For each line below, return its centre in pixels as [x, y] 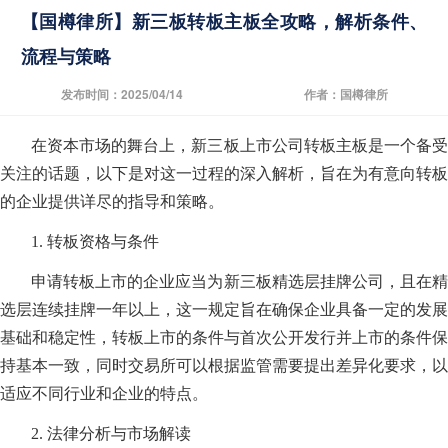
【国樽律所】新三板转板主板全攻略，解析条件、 [224, 21]
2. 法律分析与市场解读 [111, 434]
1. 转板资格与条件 [95, 242]
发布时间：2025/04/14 [121, 94]
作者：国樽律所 [345, 94]
